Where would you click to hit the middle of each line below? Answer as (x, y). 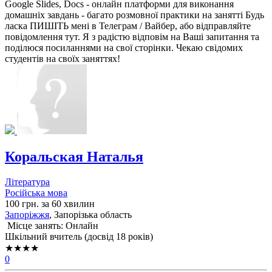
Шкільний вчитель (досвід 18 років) (79, 237)
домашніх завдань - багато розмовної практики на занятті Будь (134, 15)
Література (27, 182)
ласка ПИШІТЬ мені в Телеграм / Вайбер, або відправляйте (128, 25)
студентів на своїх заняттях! (63, 58)
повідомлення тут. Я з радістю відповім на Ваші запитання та (132, 36)
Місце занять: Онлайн (52, 226)
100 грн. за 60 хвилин (50, 204)
